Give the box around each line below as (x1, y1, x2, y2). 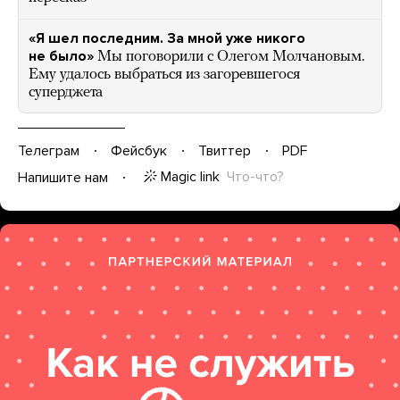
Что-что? (227, 168, 284, 186)
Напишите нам (18, 168, 108, 187)
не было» (29, 47, 94, 65)
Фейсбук (111, 141, 167, 160)
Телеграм (18, 141, 79, 160)
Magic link (161, 168, 220, 186)
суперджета (29, 85, 103, 100)
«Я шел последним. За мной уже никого (29, 29, 305, 47)
